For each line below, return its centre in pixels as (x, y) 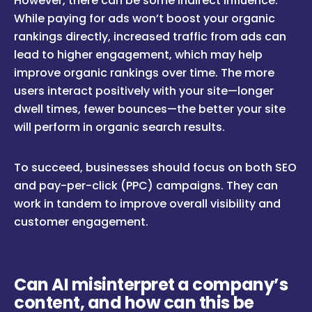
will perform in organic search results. (119, 127)
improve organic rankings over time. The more (144, 73)
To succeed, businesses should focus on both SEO (155, 168)
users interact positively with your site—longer (144, 91)
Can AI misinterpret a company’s (151, 285)
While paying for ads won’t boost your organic (145, 19)
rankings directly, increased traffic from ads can (150, 37)
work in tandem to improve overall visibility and (147, 204)
